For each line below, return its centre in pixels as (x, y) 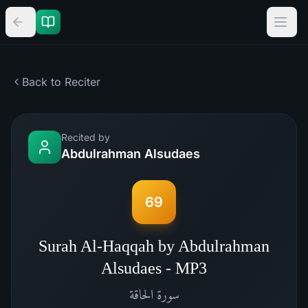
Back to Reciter (61, 82)
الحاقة (141, 294)
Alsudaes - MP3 (154, 268)
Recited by (86, 137)
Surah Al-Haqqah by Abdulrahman (154, 246)
